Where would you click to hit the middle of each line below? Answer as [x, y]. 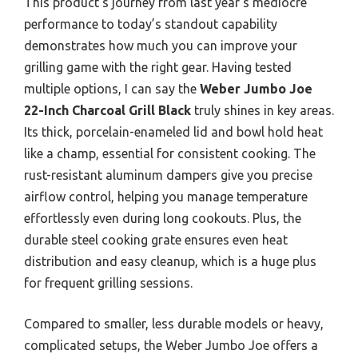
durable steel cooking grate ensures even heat [156, 240]
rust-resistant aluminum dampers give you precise [168, 175]
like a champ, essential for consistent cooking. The [170, 154]
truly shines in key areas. [263, 111]
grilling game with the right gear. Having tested [158, 68]
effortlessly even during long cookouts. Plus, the [163, 219]
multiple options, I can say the [112, 89]
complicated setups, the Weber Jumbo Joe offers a [171, 346]
